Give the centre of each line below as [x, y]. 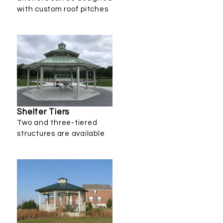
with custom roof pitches [63, 9]
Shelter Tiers [44, 112]
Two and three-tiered [57, 123]
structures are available [61, 134]
